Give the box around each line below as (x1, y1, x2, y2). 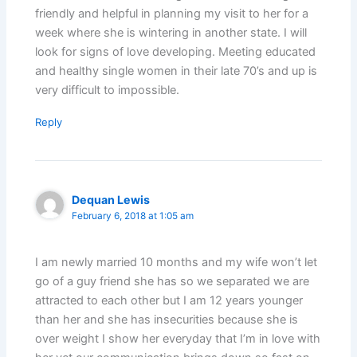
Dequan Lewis (72, 192, 151, 206)
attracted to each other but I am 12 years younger (35, 293, 304, 308)
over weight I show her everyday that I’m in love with (35, 331, 321, 347)
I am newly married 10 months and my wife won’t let (35, 255, 318, 270)
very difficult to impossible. (35, 83, 180, 97)
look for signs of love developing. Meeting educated (35, 45, 316, 59)
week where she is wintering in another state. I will (35, 25, 308, 40)
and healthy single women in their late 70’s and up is (35, 64, 318, 78)
